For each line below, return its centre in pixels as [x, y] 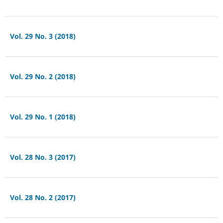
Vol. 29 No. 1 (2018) [43, 117]
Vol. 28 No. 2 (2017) [43, 198]
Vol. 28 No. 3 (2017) [43, 157]
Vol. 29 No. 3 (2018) [43, 36]
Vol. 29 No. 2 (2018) [43, 77]
